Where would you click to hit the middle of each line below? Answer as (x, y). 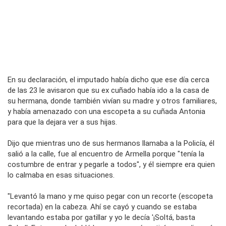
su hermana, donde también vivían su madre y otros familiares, (112, 101)
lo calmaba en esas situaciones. (61, 175)
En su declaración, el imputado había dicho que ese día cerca (108, 79)
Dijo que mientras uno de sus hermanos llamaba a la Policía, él (111, 143)
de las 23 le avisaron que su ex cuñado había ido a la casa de (108, 90)
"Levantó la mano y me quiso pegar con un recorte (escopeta (110, 196)
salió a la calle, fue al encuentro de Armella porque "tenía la (106, 154)
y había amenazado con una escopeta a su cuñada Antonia (106, 111)
